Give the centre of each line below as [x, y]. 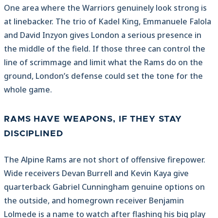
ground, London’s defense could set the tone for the [103, 76]
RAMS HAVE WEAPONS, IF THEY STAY [93, 119]
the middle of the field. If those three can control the [105, 49]
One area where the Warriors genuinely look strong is [105, 8]
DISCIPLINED [34, 134]
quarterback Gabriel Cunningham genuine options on [104, 187]
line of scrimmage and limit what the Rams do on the [103, 63]
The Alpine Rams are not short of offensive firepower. [105, 160]
